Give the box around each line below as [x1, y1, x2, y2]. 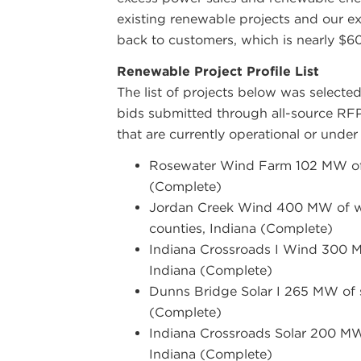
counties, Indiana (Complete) [149, 220, 334, 236]
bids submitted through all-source [117, 105, 338, 121]
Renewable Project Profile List [117, 63, 320, 79]
